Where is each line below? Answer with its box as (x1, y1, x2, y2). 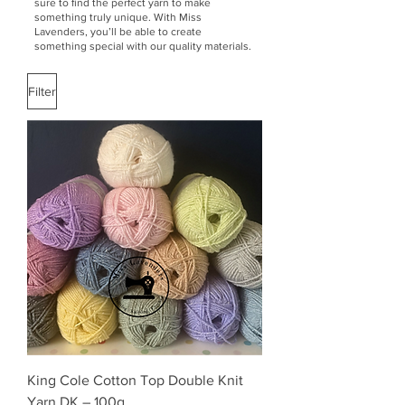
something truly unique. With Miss (34, 11, 202, 24)
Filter (28, 83, 56, 99)
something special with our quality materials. (34, 40, 251, 53)
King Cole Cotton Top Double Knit (27, 372, 243, 389)
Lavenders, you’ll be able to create (34, 25, 202, 39)
